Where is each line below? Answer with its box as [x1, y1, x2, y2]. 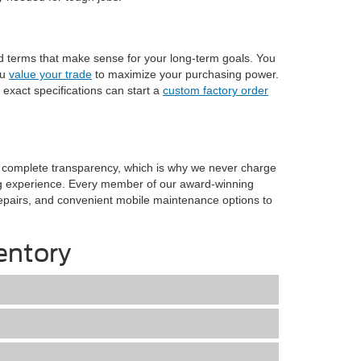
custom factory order [163, 84, 268, 97]
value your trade [9, 68, 92, 81]
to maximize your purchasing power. [92, 68, 279, 81]
